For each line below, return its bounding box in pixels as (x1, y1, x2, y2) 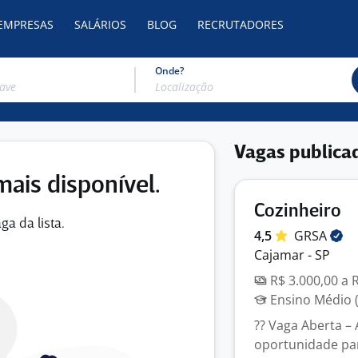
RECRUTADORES (197, 17, 284, 32)
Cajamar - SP (254, 246, 330, 264)
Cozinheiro (254, 202, 341, 221)
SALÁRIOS (74, 17, 126, 32)
